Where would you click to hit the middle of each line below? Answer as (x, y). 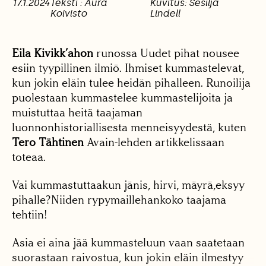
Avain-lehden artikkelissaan (154, 142)
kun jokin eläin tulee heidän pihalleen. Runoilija (131, 83)
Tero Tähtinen (48, 142)
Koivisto (68, 14)
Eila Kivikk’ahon (53, 53)
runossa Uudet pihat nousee (166, 53)
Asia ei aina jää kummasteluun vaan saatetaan (128, 243)
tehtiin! (29, 215)
